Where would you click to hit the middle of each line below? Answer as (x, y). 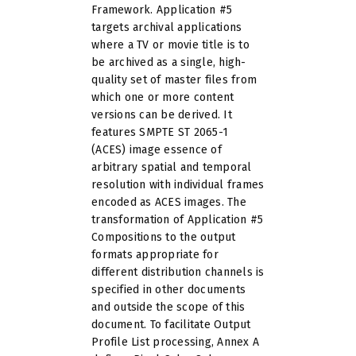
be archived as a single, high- (169, 62)
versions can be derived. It (162, 114)
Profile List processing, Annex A (175, 342)
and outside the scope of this (168, 307)
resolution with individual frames (178, 184)
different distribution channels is (178, 272)
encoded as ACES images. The (169, 202)
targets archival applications (167, 27)
